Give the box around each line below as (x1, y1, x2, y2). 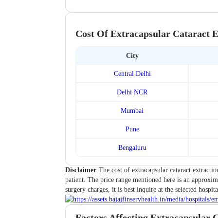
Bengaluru (118, 144, 146, 152)
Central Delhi (113, 70, 151, 78)
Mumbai (121, 107, 144, 115)
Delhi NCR (117, 88, 148, 96)
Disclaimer (65, 166, 97, 174)
